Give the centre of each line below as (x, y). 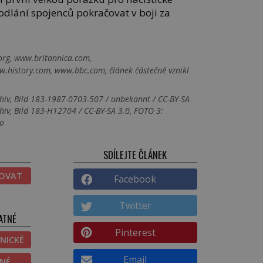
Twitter (135, 206)
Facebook (135, 179)
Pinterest (135, 233)
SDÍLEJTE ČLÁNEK (135, 155)
